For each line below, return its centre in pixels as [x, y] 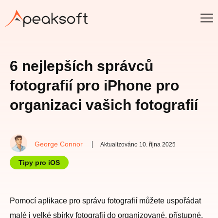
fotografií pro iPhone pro [94, 85]
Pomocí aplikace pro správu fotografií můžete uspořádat [105, 201]
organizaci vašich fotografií [104, 105]
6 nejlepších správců [82, 66]
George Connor [59, 144]
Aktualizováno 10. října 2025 [138, 145]
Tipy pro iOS [39, 163]
